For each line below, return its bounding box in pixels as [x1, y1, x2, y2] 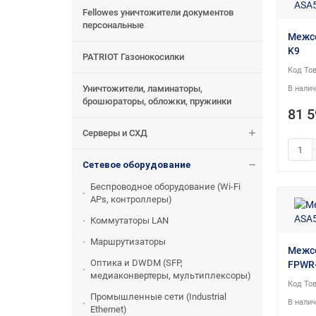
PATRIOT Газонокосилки [83, 51, 184, 63]
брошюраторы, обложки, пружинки [83, 96, 231, 107]
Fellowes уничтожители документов [83, 7, 233, 18]
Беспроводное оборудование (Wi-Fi [90, 181, 241, 193]
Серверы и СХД [83, 128, 147, 139]
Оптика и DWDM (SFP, [90, 257, 183, 269]
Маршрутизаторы [90, 236, 166, 248]
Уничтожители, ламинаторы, [83, 83, 202, 95]
